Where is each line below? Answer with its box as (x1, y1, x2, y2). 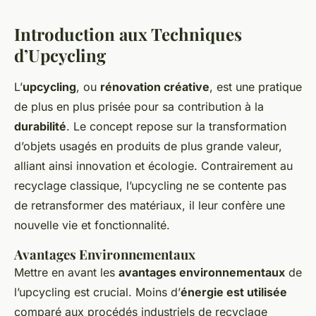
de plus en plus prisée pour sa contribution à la (14, 99, 264, 114)
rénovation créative (100, 80, 209, 95)
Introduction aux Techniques (14, 23, 242, 46)
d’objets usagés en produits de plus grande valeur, (14, 139, 282, 154)
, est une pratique (209, 80, 302, 95)
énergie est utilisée (181, 285, 287, 300)
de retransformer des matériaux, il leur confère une (14, 198, 285, 213)
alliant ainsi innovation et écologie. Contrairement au (14, 159, 293, 174)
